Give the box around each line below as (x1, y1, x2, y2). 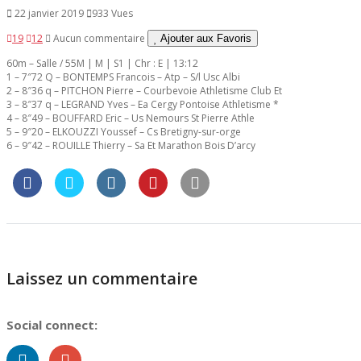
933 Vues (92, 6, 133, 20)
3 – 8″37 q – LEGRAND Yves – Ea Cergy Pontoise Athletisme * (6, 97, 279, 111)
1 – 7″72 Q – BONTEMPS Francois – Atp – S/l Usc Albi (6, 69, 240, 84)
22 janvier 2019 (12, 6, 86, 20)
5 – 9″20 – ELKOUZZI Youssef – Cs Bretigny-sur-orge (6, 124, 241, 139)
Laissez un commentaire (6, 268, 197, 290)
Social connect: (6, 316, 98, 333)
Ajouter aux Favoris (160, 31, 251, 44)
